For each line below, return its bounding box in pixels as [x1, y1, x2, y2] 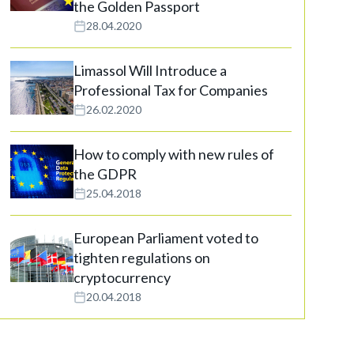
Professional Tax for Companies [73, 81, 268, 99]
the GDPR [73, 165, 137, 183]
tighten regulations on [73, 249, 210, 266]
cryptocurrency [73, 269, 171, 286]
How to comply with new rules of [73, 145, 274, 163]
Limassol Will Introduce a [73, 62, 227, 79]
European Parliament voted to [73, 229, 258, 247]
